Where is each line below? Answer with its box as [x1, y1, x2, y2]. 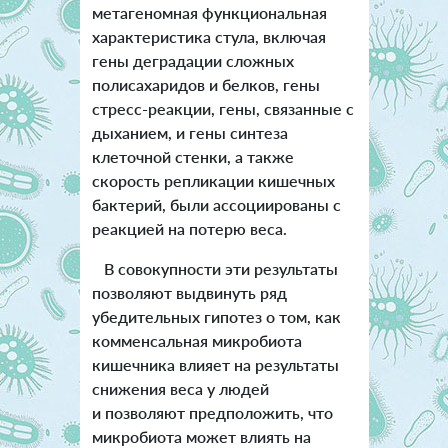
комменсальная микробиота [91, 330, 302, 350]
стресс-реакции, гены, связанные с [91, 98, 354, 118]
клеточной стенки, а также [91, 146, 294, 166]
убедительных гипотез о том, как [91, 306, 341, 326]
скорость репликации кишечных [91, 170, 335, 190]
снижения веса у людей [91, 378, 269, 398]
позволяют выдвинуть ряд [91, 282, 287, 302]
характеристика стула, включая [91, 26, 326, 46]
